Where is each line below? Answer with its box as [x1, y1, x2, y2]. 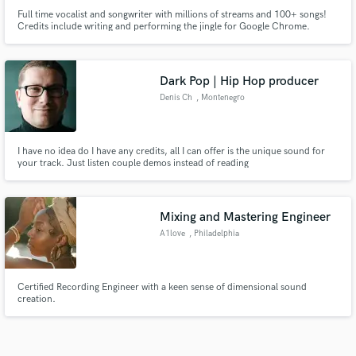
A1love [160, 229, 186, 239]
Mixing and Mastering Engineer [160, 210, 331, 226]
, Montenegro [195, 92, 245, 103]
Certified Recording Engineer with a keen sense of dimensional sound [17, 281, 307, 294]
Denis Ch [160, 92, 193, 103]
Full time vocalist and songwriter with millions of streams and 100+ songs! [17, 9, 327, 21]
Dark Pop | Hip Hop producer [160, 73, 319, 89]
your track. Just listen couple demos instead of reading [17, 157, 249, 169]
